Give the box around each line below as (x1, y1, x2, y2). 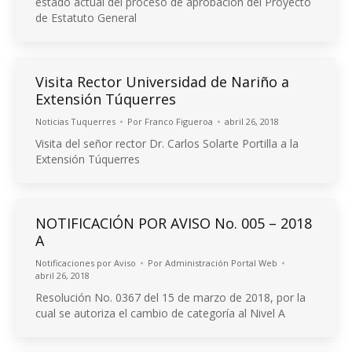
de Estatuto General (35, 10, 137, 25)
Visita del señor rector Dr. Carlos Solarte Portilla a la (35, 136, 299, 151)
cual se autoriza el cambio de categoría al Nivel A (35, 306, 285, 321)
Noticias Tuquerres (35, 115, 115, 127)
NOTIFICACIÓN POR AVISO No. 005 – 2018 (35, 214, 312, 233)
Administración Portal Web (165, 257, 277, 269)
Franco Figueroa (145, 115, 213, 127)
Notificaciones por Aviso (35, 257, 136, 269)
